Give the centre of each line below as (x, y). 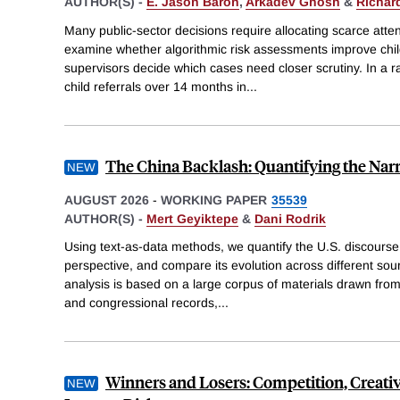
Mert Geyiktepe (192, 218)
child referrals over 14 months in (155, 86)
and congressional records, (141, 303)
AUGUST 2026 (107, 200)
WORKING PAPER (214, 200)
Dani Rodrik (290, 218)
